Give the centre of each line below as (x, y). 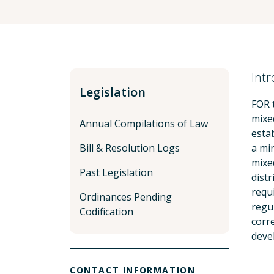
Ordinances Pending (126, 197)
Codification (106, 212)
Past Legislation (116, 172)
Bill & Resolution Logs (130, 148)
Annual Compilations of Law (144, 124)
